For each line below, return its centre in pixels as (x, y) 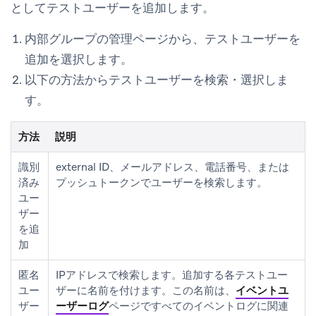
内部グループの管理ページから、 (115, 38)
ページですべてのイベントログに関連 (199, 306)
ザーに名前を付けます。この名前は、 (146, 290)
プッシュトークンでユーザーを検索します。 (162, 182)
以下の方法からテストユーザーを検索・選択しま (157, 79)
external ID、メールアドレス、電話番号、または (172, 167)
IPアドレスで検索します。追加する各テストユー (172, 275)
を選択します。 (91, 59)
